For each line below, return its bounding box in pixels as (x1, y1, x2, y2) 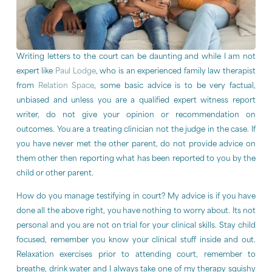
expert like (16, 67, 56, 75)
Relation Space (38, 82, 95, 90)
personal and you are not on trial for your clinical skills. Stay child (16, 222, 256, 229)
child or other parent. (16, 169, 93, 177)
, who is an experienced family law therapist (95, 67, 256, 75)
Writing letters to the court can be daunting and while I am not (16, 53, 256, 61)
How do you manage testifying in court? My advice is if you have (16, 192, 256, 200)
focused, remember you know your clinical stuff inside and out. (16, 236, 256, 244)
